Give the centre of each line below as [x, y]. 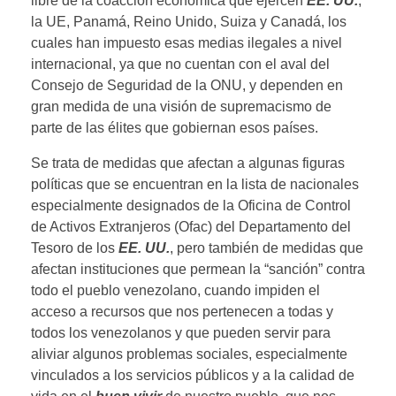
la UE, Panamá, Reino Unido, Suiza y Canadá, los [189, 21]
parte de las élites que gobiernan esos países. [175, 127]
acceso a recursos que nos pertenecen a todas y [182, 311]
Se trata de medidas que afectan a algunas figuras [188, 163]
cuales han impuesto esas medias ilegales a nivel [187, 42]
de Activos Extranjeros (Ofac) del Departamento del [191, 226]
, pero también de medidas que [267, 247]
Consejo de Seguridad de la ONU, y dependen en [187, 85]
